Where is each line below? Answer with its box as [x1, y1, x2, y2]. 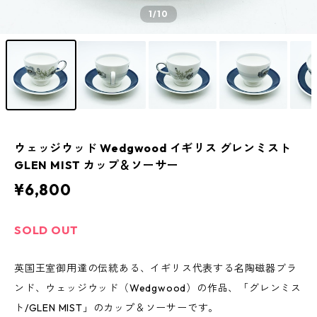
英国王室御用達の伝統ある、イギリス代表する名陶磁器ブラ [14, 262, 297, 275]
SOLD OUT [14, 223, 79, 237]
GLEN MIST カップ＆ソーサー [14, 158, 179, 172]
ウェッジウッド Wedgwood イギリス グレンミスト [14, 141, 292, 155]
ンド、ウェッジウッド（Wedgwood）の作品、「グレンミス [14, 282, 301, 294]
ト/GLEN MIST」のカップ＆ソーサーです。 [14, 301, 219, 314]
